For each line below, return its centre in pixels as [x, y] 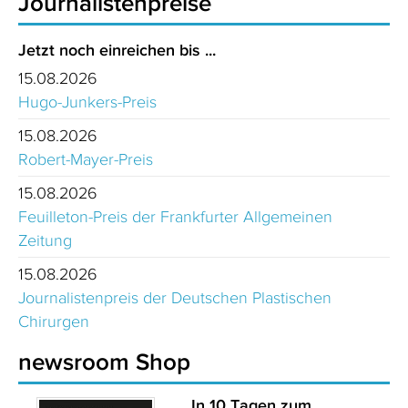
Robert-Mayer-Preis [86, 159]
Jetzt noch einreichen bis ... [117, 50]
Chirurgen [54, 321]
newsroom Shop [104, 361]
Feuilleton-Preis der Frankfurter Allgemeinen [175, 216]
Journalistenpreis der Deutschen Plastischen [175, 297]
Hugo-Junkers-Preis [87, 102]
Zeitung [45, 240]
